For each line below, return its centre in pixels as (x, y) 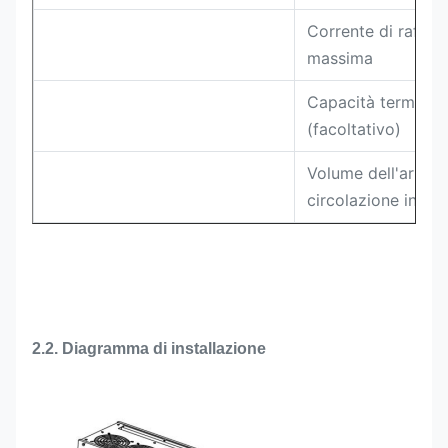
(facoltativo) (354, 129)
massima (340, 58)
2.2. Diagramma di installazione (149, 348)
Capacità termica (372, 102)
